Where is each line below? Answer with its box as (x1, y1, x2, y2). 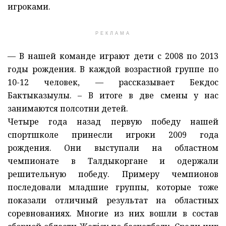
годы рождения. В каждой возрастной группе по (8, 63, 218, 75)
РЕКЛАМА (95, 30, 131, 36)
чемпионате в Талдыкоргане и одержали (8, 155, 218, 166)
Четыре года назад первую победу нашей (8, 116, 218, 127)
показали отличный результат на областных (8, 194, 218, 206)
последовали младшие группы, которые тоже (8, 181, 218, 193)
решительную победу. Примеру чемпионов (8, 168, 218, 180)
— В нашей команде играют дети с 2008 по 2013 (8, 50, 218, 62)
